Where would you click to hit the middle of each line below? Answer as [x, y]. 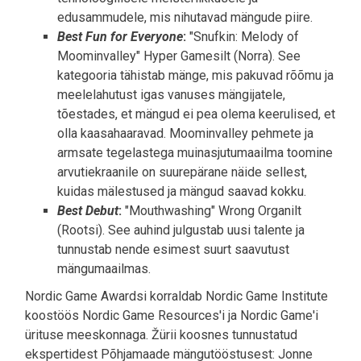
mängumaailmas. [104, 269]
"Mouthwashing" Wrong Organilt [212, 211]
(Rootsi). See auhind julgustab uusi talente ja [181, 230]
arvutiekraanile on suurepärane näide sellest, [182, 172]
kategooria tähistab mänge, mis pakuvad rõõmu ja [195, 76]
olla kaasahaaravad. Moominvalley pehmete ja [185, 134]
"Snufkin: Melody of [243, 37]
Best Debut [88, 211]
